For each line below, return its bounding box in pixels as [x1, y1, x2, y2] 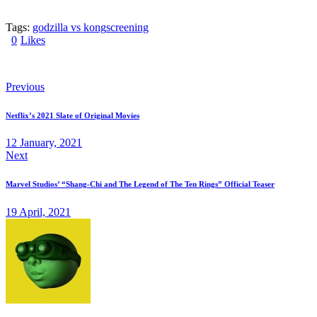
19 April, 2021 [6, 206, 71, 219]
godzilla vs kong [33, 21, 106, 33]
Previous [6, 80, 45, 93]
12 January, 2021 [6, 137, 82, 149]
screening [106, 21, 149, 33]
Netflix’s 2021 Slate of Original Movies [6, 110, 139, 120]
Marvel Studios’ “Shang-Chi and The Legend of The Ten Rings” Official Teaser [6, 180, 275, 189]
